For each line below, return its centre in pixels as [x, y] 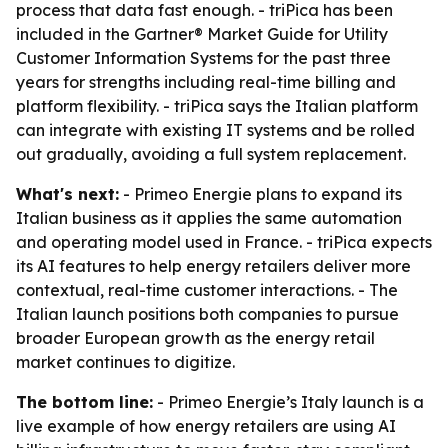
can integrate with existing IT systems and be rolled [215, 130]
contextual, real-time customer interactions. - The [207, 290]
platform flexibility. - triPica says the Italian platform [217, 106]
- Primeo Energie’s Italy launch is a [288, 402]
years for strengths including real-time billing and [206, 82]
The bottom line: [84, 402]
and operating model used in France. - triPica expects [224, 242]
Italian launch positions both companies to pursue [207, 314]
